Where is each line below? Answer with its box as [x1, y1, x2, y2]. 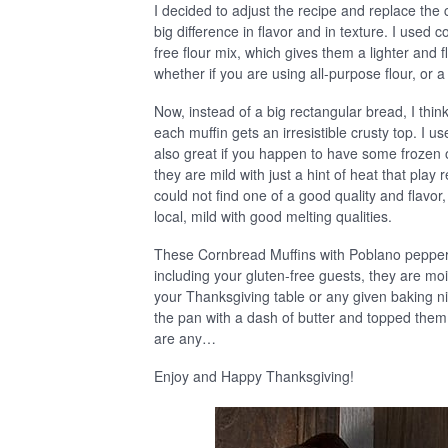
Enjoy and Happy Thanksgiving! [154, 365, 354, 386]
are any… [154, 327, 216, 348]
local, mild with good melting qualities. [154, 206, 392, 227]
